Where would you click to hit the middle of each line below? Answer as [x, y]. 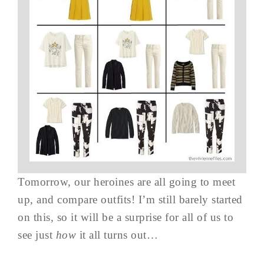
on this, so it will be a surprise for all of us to [126, 217]
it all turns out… [117, 235]
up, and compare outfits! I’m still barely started [130, 199]
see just [37, 235]
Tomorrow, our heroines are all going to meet [126, 182]
